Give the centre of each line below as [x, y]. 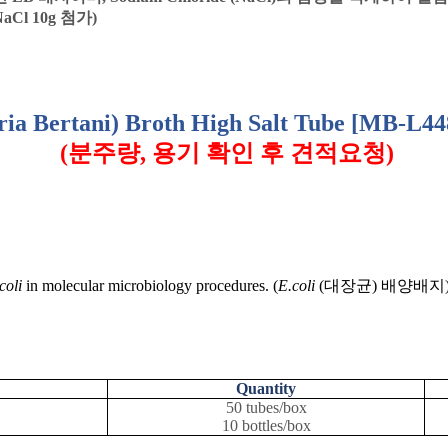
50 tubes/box [266, 408]
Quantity [266, 389]
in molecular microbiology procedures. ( [150, 286]
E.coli [296, 286]
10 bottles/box [266, 426]
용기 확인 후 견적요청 [269, 153]
